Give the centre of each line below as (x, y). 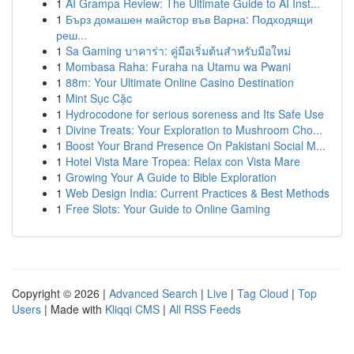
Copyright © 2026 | (60, 293)
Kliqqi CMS (132, 309)
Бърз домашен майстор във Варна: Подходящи (189, 19)
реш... (72, 35)
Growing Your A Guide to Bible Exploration (171, 177)
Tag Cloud (263, 293)
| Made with (73, 309)
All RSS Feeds (205, 309)
